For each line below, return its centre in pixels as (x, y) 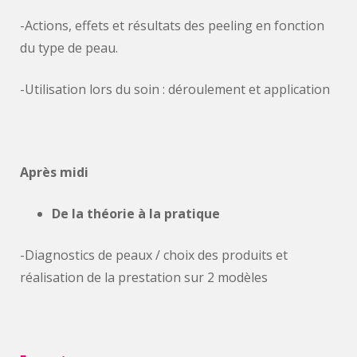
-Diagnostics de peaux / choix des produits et (154, 255)
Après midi (54, 172)
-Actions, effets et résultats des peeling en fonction (172, 25)
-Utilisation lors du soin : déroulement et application (175, 89)
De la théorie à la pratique (136, 214)
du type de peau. (69, 48)
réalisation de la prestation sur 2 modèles (144, 277)
